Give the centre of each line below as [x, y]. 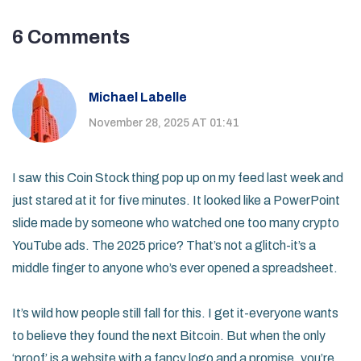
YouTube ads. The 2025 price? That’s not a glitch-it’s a [164, 246]
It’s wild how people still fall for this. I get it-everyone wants [175, 313]
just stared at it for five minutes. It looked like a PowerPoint [176, 201]
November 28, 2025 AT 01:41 [164, 122]
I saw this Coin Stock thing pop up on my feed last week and [178, 178]
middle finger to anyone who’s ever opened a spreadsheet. [175, 268]
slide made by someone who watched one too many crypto [176, 223]
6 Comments [71, 37]
